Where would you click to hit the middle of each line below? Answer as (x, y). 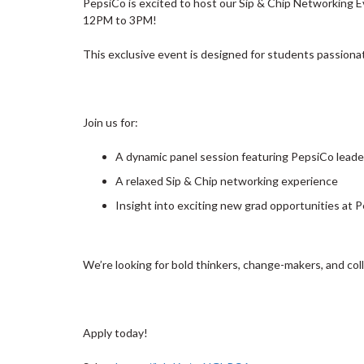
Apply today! (115, 333)
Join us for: (110, 122)
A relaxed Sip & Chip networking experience (227, 181)
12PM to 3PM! (120, 20)
